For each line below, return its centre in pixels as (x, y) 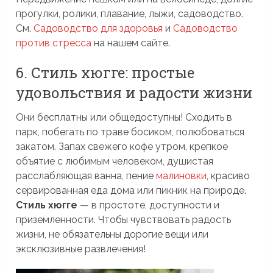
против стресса (54, 43)
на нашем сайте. (131, 43)
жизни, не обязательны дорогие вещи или (112, 235)
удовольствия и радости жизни (134, 93)
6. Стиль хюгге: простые (105, 73)
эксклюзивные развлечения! (81, 249)
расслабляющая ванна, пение (86, 176)
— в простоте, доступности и (149, 205)
